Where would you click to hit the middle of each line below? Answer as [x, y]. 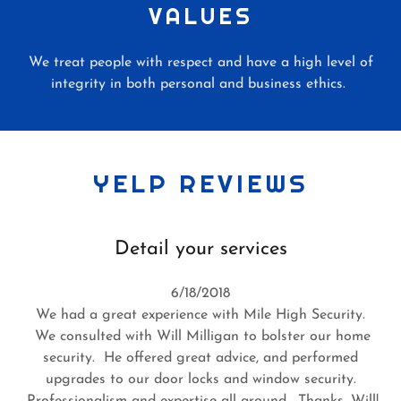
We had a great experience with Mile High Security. [200, 315]
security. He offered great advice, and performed [200, 358]
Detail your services [200, 249]
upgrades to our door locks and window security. [200, 379]
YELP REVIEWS [200, 183]
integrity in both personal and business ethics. [200, 84]
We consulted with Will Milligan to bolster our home [200, 336]
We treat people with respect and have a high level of [200, 62]
